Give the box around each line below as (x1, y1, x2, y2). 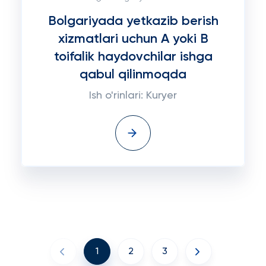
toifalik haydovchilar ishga (53, 50, 213, 64)
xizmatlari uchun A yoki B (58, 33, 208, 46)
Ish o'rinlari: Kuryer (89, 90, 177, 101)
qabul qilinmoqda (80, 68, 186, 81)
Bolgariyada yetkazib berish (47, 15, 218, 28)
